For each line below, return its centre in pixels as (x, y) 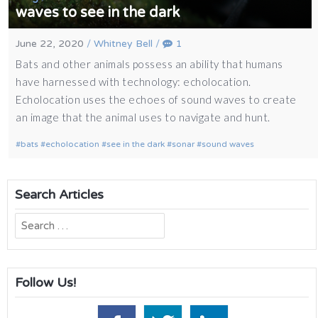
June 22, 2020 (50, 44)
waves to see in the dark (98, 13)
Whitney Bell (124, 44)
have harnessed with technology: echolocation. (133, 82)
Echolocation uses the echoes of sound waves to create (156, 100)
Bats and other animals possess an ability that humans (149, 64)
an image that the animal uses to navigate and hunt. (143, 117)
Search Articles (59, 194)
